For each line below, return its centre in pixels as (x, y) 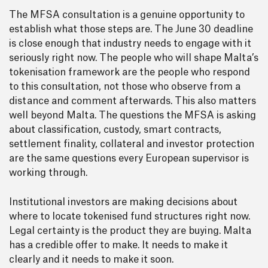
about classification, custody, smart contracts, (115, 130)
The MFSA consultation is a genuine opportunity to (127, 15)
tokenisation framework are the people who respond (130, 72)
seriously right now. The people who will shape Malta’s (134, 58)
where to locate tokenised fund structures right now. (130, 217)
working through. (48, 173)
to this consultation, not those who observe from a (125, 87)
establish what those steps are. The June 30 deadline (131, 29)
